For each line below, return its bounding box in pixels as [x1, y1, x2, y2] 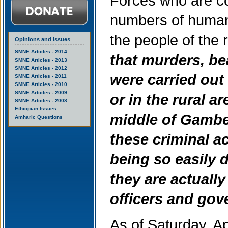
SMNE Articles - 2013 [15, 57, 67, 63]
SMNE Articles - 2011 [15, 73, 67, 79]
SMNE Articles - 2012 [15, 65, 67, 71]
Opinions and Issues [15, 36, 70, 42]
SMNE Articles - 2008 [15, 98, 67, 103]
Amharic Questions [15, 114, 63, 120]
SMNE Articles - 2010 [15, 81, 67, 87]
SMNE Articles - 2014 [15, 49, 67, 54]
